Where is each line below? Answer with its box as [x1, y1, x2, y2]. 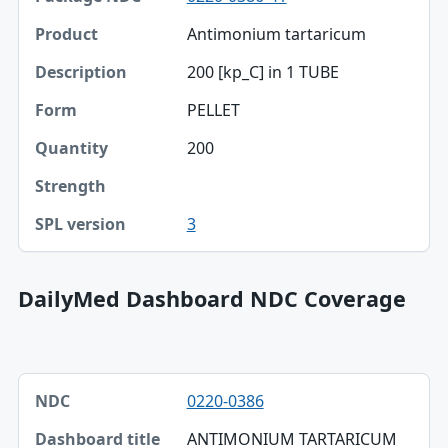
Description [38, 71, 118, 91]
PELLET [186, 98, 240, 121]
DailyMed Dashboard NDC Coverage [17, 283, 406, 313]
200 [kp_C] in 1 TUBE [186, 60, 339, 83]
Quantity [38, 155, 101, 175]
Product [38, 29, 94, 49]
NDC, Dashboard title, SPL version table [16, 372, 314, 395]
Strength [38, 197, 100, 217]
